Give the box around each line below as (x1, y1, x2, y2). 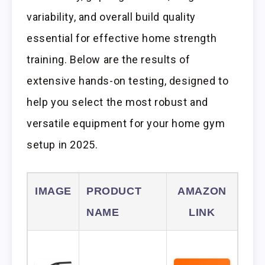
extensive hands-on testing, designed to (27, 75, 229, 88)
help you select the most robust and (27, 96, 209, 109)
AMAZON (177, 185, 227, 198)
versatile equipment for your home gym (27, 117, 225, 130)
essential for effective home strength (27, 32, 217, 45)
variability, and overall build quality (27, 11, 196, 24)
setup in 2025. (27, 138, 98, 151)
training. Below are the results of (27, 53, 190, 66)
